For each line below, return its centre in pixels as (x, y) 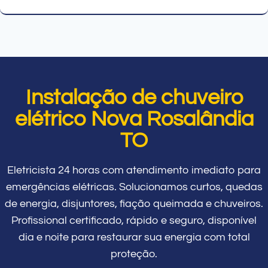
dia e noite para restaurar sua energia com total (134, 237)
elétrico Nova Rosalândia (134, 119)
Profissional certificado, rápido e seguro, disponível (134, 220)
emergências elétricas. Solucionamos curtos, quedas (134, 187)
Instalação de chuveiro (134, 97)
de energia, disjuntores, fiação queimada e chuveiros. (134, 203)
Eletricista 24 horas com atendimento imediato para (134, 170)
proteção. (134, 254)
